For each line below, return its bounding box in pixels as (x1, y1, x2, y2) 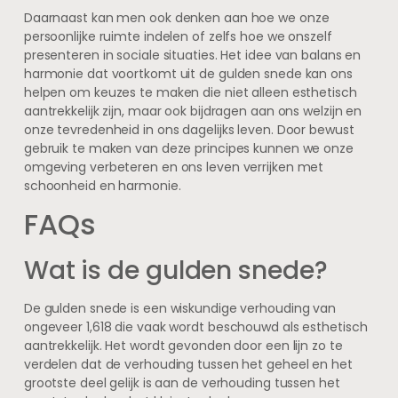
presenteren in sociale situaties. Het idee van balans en (23, 46, 362, 65)
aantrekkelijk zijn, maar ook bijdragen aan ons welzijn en (23, 102, 362, 121)
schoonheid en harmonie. (23, 177, 181, 195)
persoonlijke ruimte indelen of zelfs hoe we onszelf (23, 28, 332, 46)
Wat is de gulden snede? (23, 253, 328, 289)
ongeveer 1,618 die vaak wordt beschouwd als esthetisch (23, 318, 368, 337)
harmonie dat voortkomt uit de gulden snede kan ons (23, 65, 353, 84)
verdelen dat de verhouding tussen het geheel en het (23, 355, 353, 374)
